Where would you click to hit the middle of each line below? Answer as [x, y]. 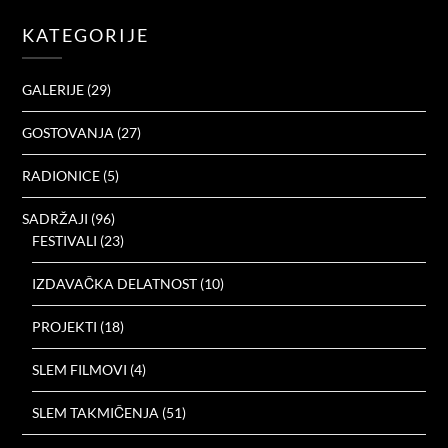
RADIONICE [61, 175]
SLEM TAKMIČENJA [96, 412]
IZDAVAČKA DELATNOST [115, 283]
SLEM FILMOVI [80, 369]
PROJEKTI [65, 326]
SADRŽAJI [55, 218]
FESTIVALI [65, 240]
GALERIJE [53, 89]
